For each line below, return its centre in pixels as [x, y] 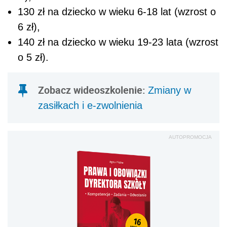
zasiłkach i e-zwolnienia [90, 106]
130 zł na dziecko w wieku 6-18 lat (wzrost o [117, 12]
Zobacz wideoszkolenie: [93, 90]
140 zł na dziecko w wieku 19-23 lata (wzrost [118, 42]
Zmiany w [169, 90]
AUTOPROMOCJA [190, 137]
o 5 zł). [33, 58]
